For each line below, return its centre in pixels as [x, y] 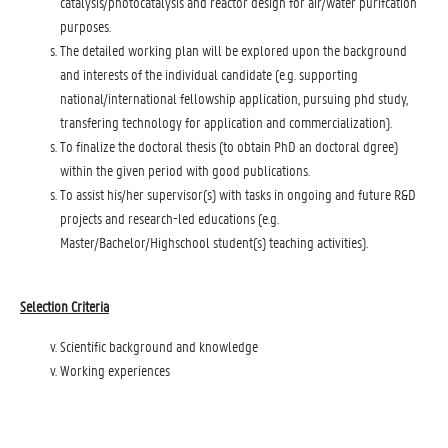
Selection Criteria [64, 306]
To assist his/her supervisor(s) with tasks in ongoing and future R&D [238, 194]
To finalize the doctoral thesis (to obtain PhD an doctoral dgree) [229, 146]
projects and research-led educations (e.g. [169, 218]
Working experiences [115, 370]
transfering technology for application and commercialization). [226, 122]
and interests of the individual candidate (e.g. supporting [209, 74]
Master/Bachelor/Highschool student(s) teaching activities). [214, 242]
